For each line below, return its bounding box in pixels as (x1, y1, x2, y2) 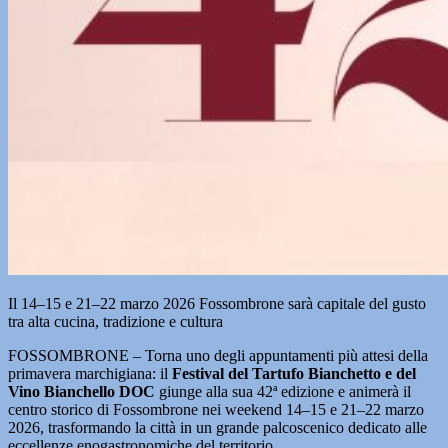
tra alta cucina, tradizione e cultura (8, 313, 223, 330)
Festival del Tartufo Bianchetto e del (172, 365, 416, 382)
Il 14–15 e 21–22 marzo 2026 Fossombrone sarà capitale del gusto (8, 295, 430, 312)
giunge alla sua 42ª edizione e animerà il (155, 383, 411, 400)
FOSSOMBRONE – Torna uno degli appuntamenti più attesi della (8, 347, 428, 364)
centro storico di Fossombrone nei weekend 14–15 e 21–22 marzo (8, 401, 424, 418)
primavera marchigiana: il (8, 365, 172, 382)
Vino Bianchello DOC (8, 383, 155, 400)
